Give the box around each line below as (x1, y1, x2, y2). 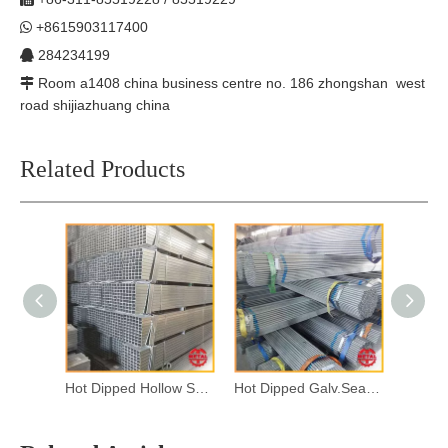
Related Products (20, 156, 185, 182)
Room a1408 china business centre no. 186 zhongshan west (38, 75, 425, 91)
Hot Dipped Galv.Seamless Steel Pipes (366, 380, 380, 396)
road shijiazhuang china (20, 97, 170, 113)
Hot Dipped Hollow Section (195, 380, 209, 396)
